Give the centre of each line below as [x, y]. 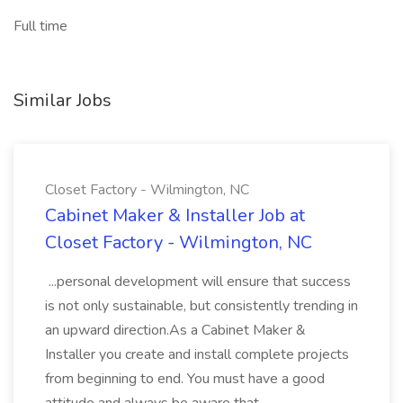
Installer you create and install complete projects [197, 354]
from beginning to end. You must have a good [185, 379]
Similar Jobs [63, 100]
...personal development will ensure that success [198, 282]
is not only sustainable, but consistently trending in [201, 306]
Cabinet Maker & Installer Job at [175, 215]
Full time [40, 26]
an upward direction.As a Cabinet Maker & [175, 330]
